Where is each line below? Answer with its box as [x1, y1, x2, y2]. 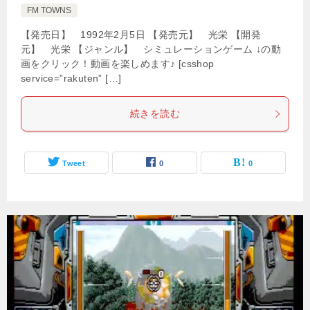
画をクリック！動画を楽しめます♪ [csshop [21, 58, 215, 70]
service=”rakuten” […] [21, 73, 122, 84]
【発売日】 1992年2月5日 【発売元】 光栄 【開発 [21, 29, 262, 41]
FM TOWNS [27, 6, 71, 16]
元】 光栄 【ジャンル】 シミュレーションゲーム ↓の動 [21, 44, 282, 55]
